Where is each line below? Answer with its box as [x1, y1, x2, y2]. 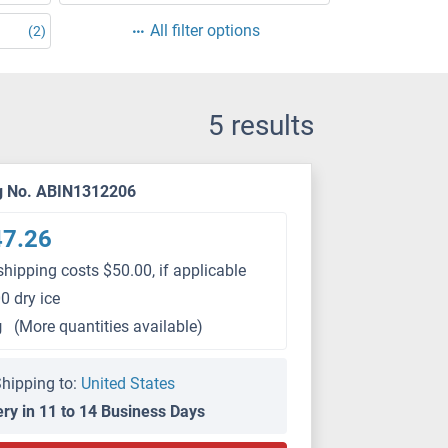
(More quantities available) [14, 317, 204, 336]
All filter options [149, 21, 260, 40]
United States [81, 374, 176, 393]
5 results [208, 109, 314, 142]
